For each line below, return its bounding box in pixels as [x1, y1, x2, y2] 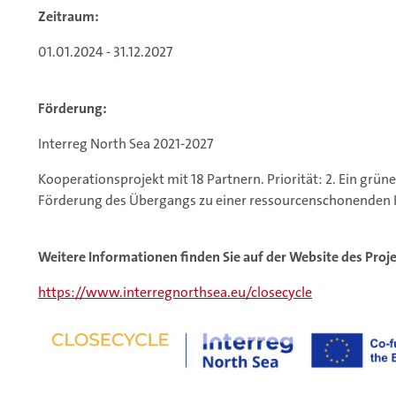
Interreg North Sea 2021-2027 [38, 134, 213, 154]
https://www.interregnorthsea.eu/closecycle [38, 283, 312, 302]
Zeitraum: [38, 7, 99, 27]
